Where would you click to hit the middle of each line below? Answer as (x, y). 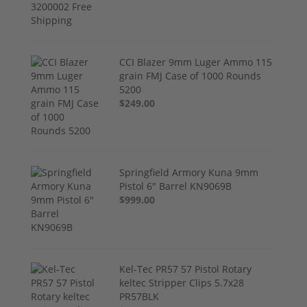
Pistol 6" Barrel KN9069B (176, 186)
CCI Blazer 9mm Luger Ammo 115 (196, 62)
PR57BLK (139, 297)
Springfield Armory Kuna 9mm (189, 173)
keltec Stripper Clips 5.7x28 (182, 283)
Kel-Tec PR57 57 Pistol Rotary (186, 269)
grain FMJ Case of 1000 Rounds (191, 76)
